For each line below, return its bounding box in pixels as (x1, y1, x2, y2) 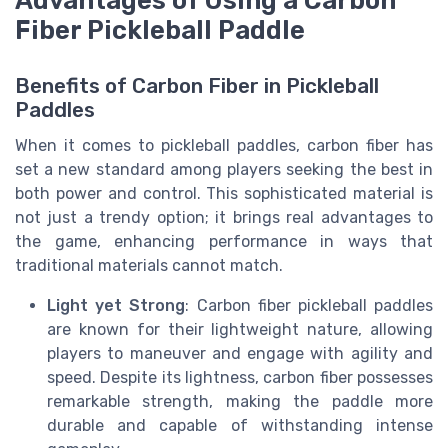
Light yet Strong (47, 295, 186, 315)
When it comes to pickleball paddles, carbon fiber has (15, 135, 433, 155)
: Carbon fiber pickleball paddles (185, 295, 434, 315)
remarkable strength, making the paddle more (47, 391, 433, 411)
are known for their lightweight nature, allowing (47, 319, 433, 339)
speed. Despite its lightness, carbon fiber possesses (47, 367, 433, 387)
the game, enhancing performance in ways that (15, 231, 433, 251)
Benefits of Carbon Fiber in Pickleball (15, 73, 379, 98)
